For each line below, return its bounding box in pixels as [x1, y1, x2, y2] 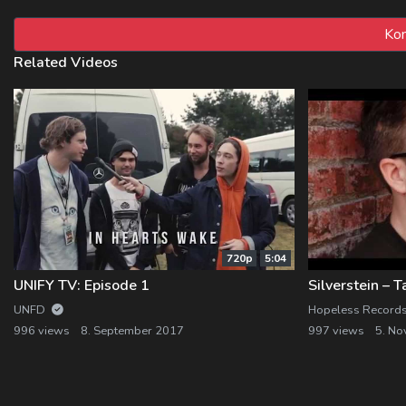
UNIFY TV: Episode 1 [14, 275, 150, 295]
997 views [308, 322, 364, 339]
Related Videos [14, 52, 118, 72]
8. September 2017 [81, 322, 184, 339]
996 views [14, 322, 70, 339]
